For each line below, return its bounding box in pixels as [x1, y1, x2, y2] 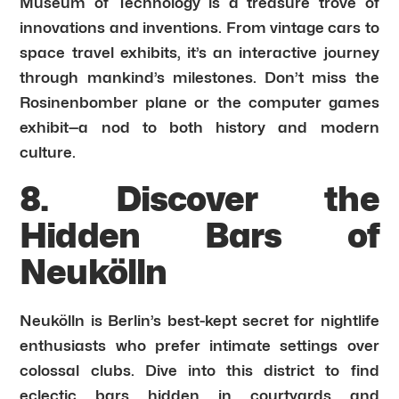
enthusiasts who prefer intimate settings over [20, 336, 379, 354]
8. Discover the [20, 177, 379, 219]
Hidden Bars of [20, 214, 379, 256]
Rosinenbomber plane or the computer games [20, 93, 379, 111]
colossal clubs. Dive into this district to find [20, 361, 379, 379]
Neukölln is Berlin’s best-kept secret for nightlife [20, 311, 379, 330]
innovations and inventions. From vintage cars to [20, 18, 379, 37]
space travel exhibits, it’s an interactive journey [20, 43, 379, 61]
